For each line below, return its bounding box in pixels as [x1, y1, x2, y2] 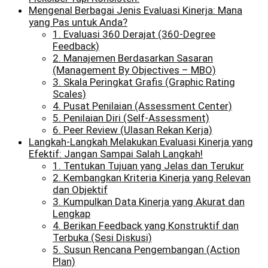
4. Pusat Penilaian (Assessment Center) [53, 99, 232, 112]
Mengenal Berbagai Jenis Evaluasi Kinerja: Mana [29, 4, 242, 16]
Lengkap [53, 207, 90, 220]
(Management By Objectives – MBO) [53, 63, 216, 76]
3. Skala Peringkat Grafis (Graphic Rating [53, 75, 235, 88]
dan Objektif [53, 183, 108, 196]
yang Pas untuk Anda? [29, 16, 127, 28]
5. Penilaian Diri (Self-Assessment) [53, 111, 209, 124]
